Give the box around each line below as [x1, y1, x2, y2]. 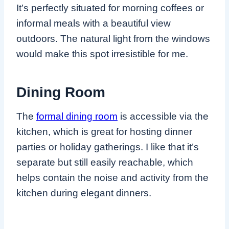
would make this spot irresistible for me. [16, 48, 188, 59]
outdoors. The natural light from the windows [16, 33, 210, 44]
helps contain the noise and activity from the [16, 172, 209, 183]
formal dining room [36, 110, 118, 122]
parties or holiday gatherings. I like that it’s [16, 141, 199, 152]
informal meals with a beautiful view [16, 17, 171, 29]
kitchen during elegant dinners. [16, 187, 151, 198]
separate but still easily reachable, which [16, 156, 193, 168]
